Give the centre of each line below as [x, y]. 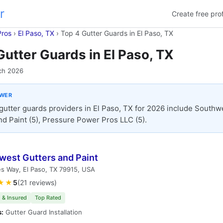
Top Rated [48, 198]
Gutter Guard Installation [43, 212]
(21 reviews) [37, 182]
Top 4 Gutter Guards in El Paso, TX [117, 33]
